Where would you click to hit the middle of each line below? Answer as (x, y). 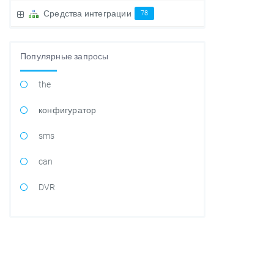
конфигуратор (68, 110)
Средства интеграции (87, 13)
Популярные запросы (65, 56)
